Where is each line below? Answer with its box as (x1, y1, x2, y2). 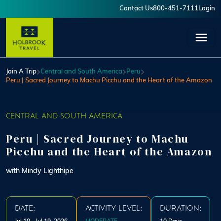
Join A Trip (6, 69, 37, 75)
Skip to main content (3, 1, 78, 9)
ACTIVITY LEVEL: (85, 205, 142, 213)
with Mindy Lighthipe (6, 168, 74, 175)
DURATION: (160, 205, 201, 213)
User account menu (5, 6, 94, 16)
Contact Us (119, 5, 153, 12)
